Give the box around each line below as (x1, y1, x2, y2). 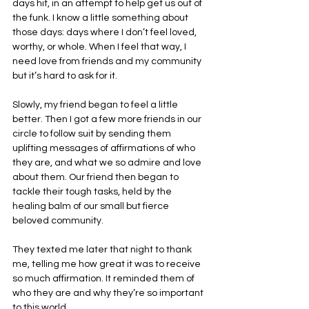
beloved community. (12, 215, 103, 226)
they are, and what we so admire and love (12, 157, 203, 168)
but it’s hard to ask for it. (12, 70, 117, 81)
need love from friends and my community (12, 56, 203, 66)
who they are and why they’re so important (12, 288, 206, 298)
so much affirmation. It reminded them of (12, 273, 197, 283)
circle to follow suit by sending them (12, 128, 173, 139)
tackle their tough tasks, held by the (12, 186, 174, 197)
